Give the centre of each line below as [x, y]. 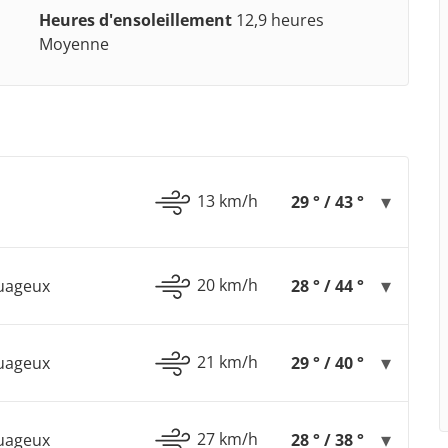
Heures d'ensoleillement [135, 20]
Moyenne [74, 44]
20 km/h [227, 285]
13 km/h [227, 201]
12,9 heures [278, 20]
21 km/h [227, 362]
